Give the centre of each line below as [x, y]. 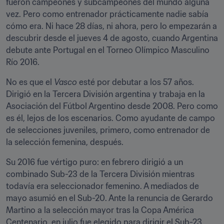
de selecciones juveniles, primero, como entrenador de [108, 130]
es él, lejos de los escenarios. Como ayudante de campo [110, 118]
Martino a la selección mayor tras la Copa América [100, 210]
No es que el [30, 82]
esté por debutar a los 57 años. [135, 82]
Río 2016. [23, 62]
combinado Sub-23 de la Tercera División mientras [100, 174]
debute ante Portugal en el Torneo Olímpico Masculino [108, 50]
